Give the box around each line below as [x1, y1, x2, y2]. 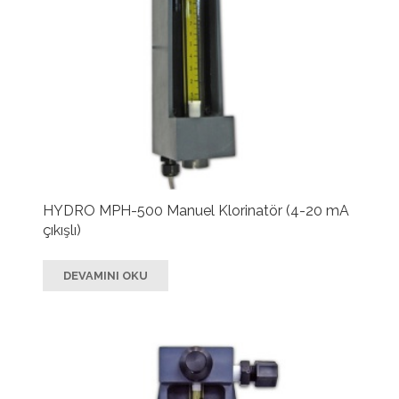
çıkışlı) [43, 221, 81, 239]
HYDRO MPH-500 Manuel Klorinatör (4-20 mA [43, 201, 349, 219]
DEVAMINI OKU [63, 269, 149, 283]
